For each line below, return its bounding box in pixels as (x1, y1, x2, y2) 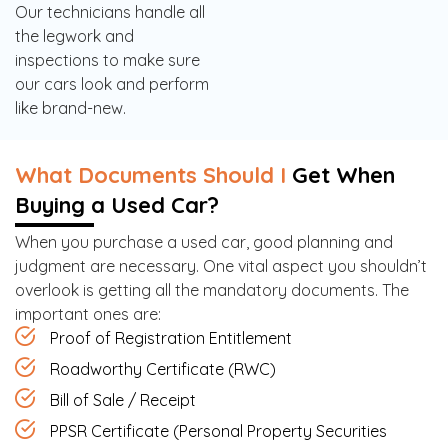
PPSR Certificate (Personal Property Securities (50, 420, 387, 441)
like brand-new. (15, 98, 126, 119)
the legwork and (15, 26, 134, 47)
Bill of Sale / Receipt (50, 389, 196, 410)
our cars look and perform (15, 74, 209, 95)
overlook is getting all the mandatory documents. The (15, 279, 409, 300)
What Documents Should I (15, 161, 292, 190)
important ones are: (15, 303, 161, 324)
